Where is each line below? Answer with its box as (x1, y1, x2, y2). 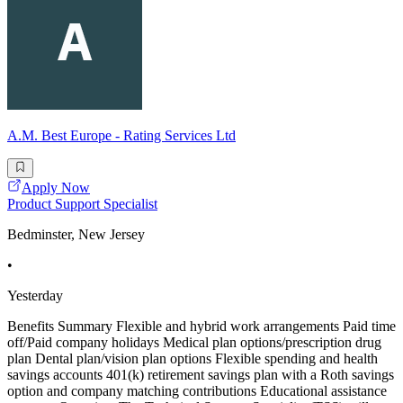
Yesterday (7, 288, 63, 304)
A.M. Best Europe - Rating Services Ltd (7, 127, 236, 143)
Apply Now (22, 180, 90, 196)
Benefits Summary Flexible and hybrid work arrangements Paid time (7, 318, 396, 335)
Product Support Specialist (7, 196, 157, 212)
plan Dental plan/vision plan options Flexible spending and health (7, 351, 378, 367)
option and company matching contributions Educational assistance (7, 383, 387, 399)
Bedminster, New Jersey (7, 227, 145, 243)
